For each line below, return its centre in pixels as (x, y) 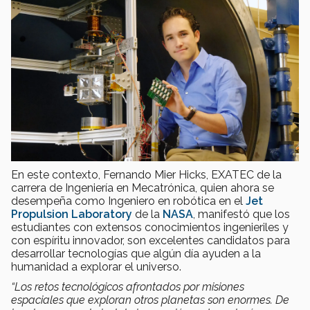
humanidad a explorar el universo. (96, 267)
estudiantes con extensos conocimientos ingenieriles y (150, 228)
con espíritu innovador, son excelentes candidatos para (151, 241)
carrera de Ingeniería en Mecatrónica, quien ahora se (143, 188)
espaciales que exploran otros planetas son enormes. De (150, 300)
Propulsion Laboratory (73, 215)
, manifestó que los (241, 215)
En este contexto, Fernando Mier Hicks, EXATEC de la (146, 175)
